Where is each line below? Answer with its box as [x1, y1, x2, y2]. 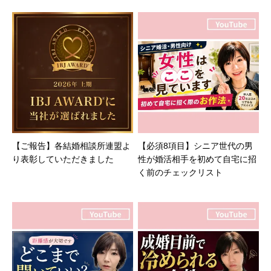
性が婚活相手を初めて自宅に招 [138, 154, 257, 164]
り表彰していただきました [12, 154, 114, 164]
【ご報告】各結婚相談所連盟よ [12, 140, 131, 151]
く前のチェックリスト [138, 167, 223, 177]
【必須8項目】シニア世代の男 [138, 140, 253, 151]
